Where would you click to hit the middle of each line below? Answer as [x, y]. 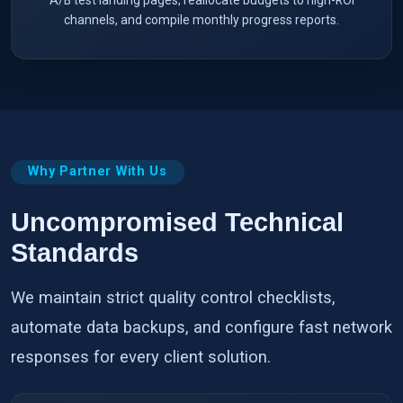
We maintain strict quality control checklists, [173, 297]
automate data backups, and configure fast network [201, 327]
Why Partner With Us [98, 172]
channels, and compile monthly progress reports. [201, 19]
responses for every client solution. [141, 356]
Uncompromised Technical [177, 222]
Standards [75, 252]
